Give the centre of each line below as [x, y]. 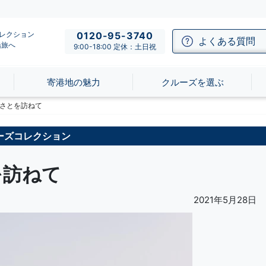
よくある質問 [227, 41]
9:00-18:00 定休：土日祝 [115, 47]
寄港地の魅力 [74, 82]
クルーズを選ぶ [192, 82]
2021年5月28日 [225, 199]
